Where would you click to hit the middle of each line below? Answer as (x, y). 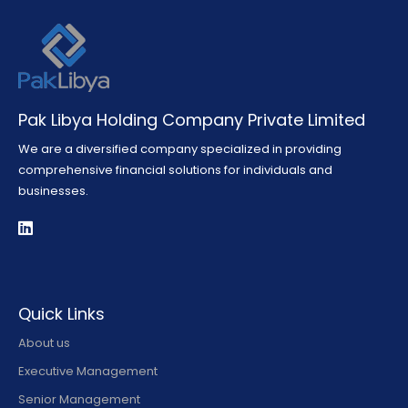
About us (44, 343)
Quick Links (61, 314)
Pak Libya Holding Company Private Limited (192, 120)
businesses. (53, 191)
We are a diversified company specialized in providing (180, 149)
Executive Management (88, 371)
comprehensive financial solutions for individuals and (175, 170)
